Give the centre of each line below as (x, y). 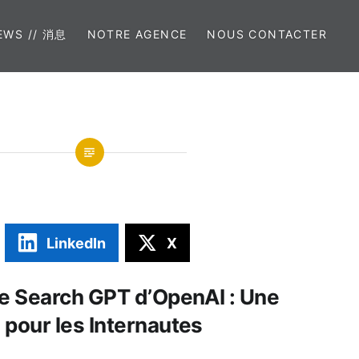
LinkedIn (77, 243)
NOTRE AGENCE (137, 34)
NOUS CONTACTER (267, 34)
